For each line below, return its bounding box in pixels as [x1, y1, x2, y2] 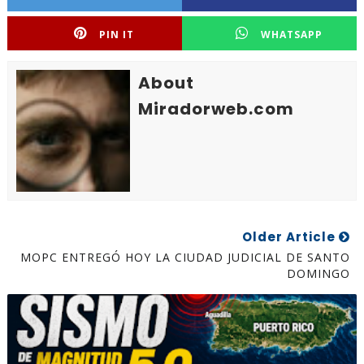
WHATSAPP [261, 28, 323, 41]
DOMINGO [287, 266, 351, 281]
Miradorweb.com [137, 97, 294, 120]
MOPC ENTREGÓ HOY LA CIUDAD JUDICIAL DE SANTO [20, 249, 351, 265]
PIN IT [99, 28, 135, 41]
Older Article [242, 228, 340, 245]
